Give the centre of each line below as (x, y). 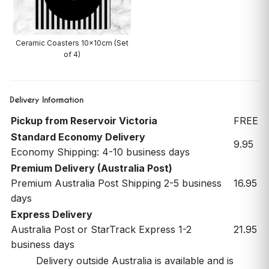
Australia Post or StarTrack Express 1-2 (101, 229)
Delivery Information (47, 99)
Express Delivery (52, 214)
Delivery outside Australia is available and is (134, 261)
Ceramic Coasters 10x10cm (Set (72, 43)
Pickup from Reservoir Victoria (84, 121)
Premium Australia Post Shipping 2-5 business (116, 183)
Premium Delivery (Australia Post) (92, 168)
